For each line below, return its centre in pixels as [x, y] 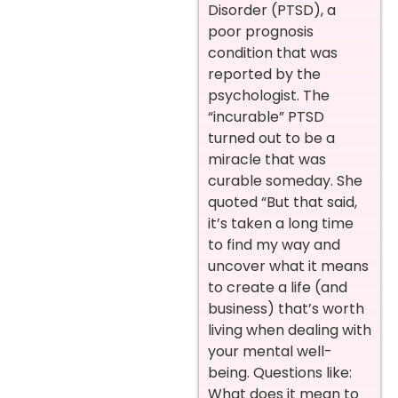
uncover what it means [288, 266]
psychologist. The [269, 95]
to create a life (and [278, 287]
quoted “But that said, [283, 202]
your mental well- [270, 351]
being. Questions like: [280, 372]
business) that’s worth [286, 308]
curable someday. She [285, 180]
